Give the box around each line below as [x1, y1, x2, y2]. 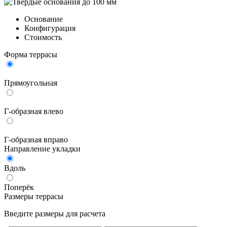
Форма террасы [4, 50, 57, 59]
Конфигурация [24, 23, 75, 32]
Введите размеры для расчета [4, 209, 105, 218]
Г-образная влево [4, 106, 63, 116]
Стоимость [24, 32, 62, 42]
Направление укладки [4, 144, 81, 153]
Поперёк [4, 182, 34, 192]
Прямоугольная [4, 78, 57, 87]
